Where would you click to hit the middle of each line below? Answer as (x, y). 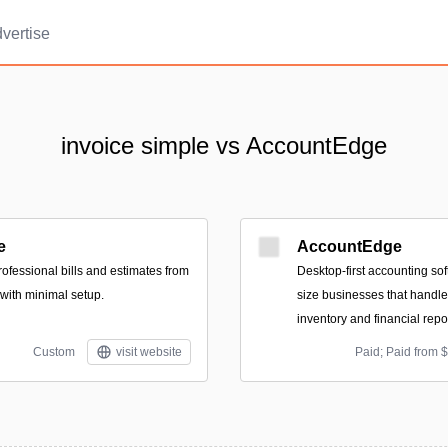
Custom (54, 352)
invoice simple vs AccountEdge (224, 145)
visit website (149, 352)
